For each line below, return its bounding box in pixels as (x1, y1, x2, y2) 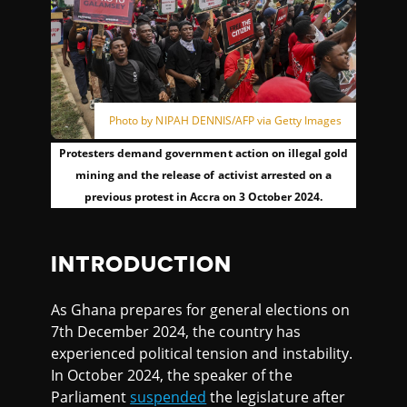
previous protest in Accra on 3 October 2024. (84, 189, 323, 204)
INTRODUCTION (51, 253, 233, 275)
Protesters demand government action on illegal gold (59, 145, 348, 161)
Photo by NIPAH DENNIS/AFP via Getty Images (109, 113, 342, 128)
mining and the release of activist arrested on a (75, 167, 332, 183)
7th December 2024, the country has (51, 322, 302, 342)
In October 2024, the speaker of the (51, 365, 293, 385)
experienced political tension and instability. (51, 343, 352, 363)
